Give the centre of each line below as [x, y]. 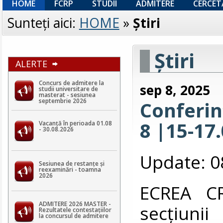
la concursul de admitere [73, 216]
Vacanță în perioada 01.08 [75, 123]
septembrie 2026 [62, 101]
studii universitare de [68, 89]
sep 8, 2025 [175, 90]
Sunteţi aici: [43, 23]
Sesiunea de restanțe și [71, 163]
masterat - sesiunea [67, 95]
